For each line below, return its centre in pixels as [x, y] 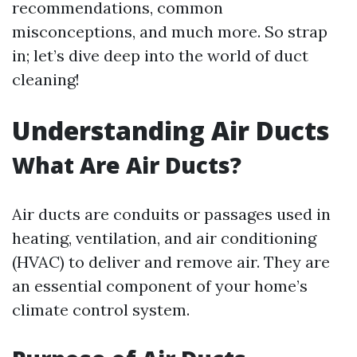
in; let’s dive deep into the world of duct [160, 55]
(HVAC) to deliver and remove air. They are [171, 262]
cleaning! [46, 79]
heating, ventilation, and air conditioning [164, 238]
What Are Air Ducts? [127, 165]
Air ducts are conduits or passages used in [171, 214]
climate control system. [101, 310]
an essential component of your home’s [160, 286]
